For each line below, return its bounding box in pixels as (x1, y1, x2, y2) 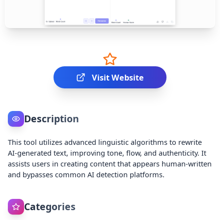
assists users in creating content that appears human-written (8, 158, 212, 168)
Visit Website (92, 72, 144, 83)
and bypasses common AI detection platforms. (8, 169, 165, 179)
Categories (24, 200, 76, 214)
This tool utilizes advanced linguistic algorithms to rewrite (8, 137, 202, 147)
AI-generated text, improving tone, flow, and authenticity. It (8, 147, 207, 158)
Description (24, 112, 79, 126)
